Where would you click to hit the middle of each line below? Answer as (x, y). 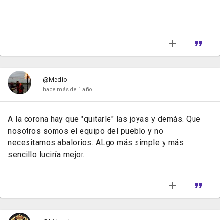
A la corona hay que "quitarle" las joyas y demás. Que (104, 119)
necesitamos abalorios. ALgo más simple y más (96, 143)
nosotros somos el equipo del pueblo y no (85, 131)
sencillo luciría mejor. (47, 155)
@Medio (55, 80)
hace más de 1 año (68, 90)
